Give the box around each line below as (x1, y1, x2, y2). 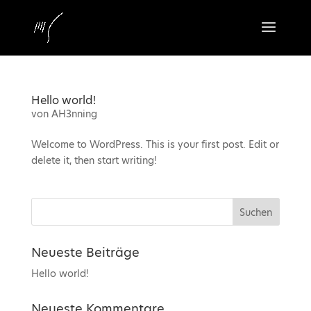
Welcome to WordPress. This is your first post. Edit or (31, 137, 279, 151)
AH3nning (51, 107, 97, 121)
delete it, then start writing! (31, 153, 157, 167)
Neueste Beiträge (31, 244, 140, 261)
